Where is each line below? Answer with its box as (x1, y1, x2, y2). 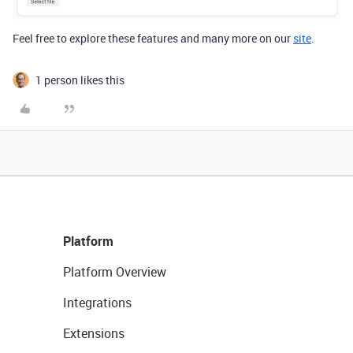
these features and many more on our (106, 30, 291, 46)
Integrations (63, 293, 132, 311)
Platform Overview (63, 262, 166, 281)
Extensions (63, 324, 124, 342)
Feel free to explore (13, 30, 106, 46)
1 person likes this (35, 72, 124, 87)
